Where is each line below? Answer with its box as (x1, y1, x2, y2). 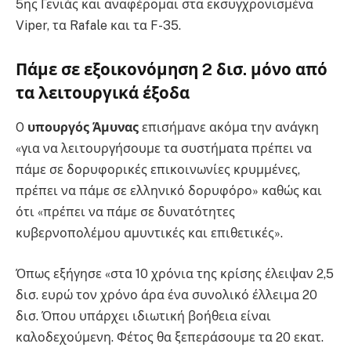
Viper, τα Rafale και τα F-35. (16, 18, 181, 34)
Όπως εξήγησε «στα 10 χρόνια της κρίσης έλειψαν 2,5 (16, 266, 334, 281)
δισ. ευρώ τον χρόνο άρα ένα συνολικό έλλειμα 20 (16, 287, 317, 302)
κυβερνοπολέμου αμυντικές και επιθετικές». (16, 226, 283, 241)
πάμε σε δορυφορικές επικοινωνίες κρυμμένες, (16, 162, 300, 178)
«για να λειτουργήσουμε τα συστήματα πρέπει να (16, 141, 312, 157)
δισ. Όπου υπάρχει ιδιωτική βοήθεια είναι (16, 308, 271, 324)
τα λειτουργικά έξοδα (16, 83, 190, 103)
